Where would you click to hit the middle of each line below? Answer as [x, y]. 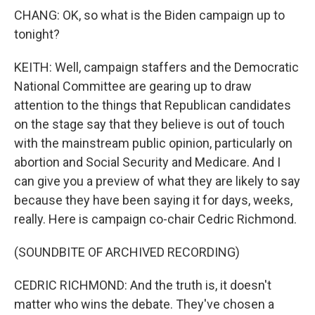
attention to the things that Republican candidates [153, 105]
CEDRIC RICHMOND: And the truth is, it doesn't [143, 285]
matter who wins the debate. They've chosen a [144, 304]
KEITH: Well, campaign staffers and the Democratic [156, 67]
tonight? [37, 34]
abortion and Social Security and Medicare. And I [147, 162]
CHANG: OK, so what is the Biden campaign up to [149, 15]
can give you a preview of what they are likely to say [157, 181]
